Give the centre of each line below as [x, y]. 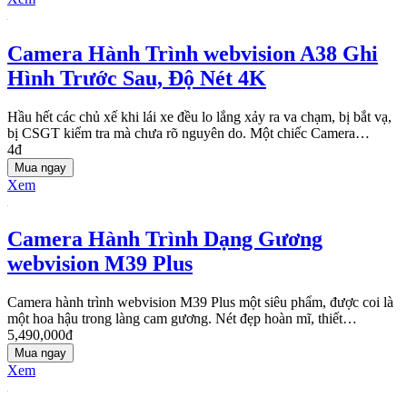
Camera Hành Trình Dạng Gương [165, 239]
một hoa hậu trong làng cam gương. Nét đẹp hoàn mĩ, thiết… [182, 319]
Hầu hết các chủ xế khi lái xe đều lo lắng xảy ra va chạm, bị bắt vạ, [199, 116]
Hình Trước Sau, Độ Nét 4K [137, 78]
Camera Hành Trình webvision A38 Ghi [193, 53]
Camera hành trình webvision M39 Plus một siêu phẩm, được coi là [200, 303]
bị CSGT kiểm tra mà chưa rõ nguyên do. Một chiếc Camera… [189, 133]
